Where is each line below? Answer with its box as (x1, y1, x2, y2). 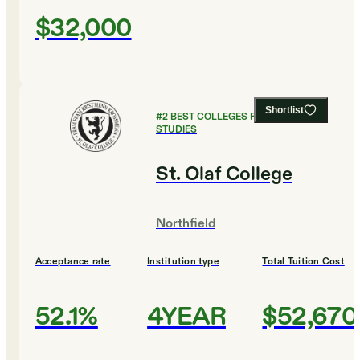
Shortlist (265, 104, 304, 117)
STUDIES (156, 123, 197, 137)
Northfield (156, 215, 215, 233)
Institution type (147, 255, 219, 268)
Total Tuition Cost (262, 255, 345, 268)
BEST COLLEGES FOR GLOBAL (170, 110, 310, 124)
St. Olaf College (156, 162, 292, 188)
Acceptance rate (35, 255, 111, 268)
